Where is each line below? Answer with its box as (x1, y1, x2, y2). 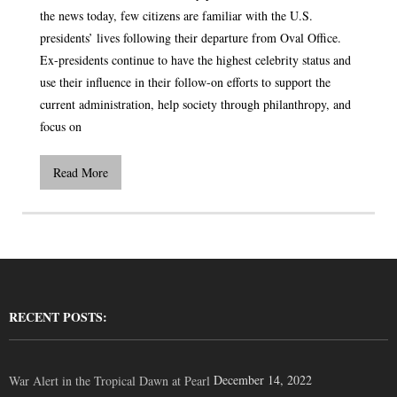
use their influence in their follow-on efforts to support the (40, 74, 331, 90)
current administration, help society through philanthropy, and (40, 96, 351, 113)
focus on (40, 118, 82, 135)
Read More (53, 164, 108, 181)
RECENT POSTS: (9, 307, 107, 326)
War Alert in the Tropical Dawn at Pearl (9, 372, 210, 389)
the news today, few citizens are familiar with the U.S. (40, 7, 313, 24)
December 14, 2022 (214, 371, 312, 388)
